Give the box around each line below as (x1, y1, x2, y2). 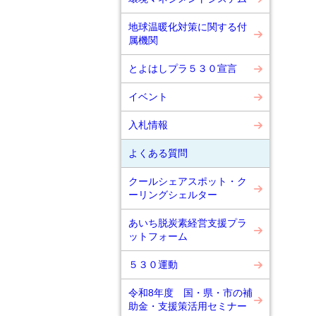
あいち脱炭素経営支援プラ (128, 217, 247, 229)
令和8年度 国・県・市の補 (128, 287, 253, 298)
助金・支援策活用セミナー (128, 300, 247, 312)
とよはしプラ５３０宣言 (128, 63, 237, 74)
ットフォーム (128, 231, 188, 242)
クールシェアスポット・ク (128, 176, 247, 187)
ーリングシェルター (128, 189, 217, 200)
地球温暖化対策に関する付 (128, 21, 247, 32)
